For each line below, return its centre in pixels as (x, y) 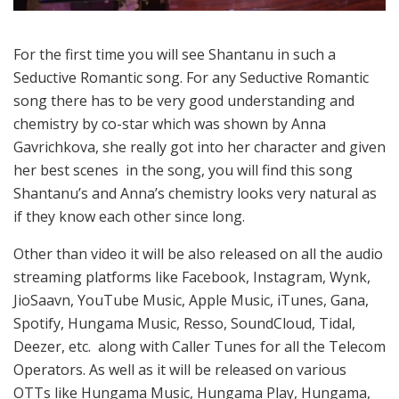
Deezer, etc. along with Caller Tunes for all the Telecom (199, 346)
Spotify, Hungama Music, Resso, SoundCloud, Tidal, (184, 323)
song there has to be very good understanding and (184, 100)
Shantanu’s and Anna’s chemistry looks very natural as (195, 193)
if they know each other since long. (129, 216)
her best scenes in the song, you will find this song (183, 170)
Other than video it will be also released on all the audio (198, 253)
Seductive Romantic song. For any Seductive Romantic (191, 77)
